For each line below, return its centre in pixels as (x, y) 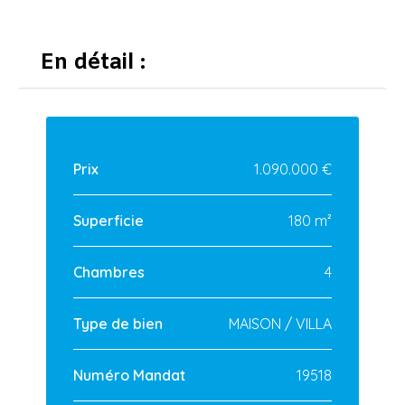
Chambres (109, 272)
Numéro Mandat (129, 375)
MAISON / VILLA (280, 323)
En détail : (93, 63)
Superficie (108, 220)
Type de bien (118, 323)
